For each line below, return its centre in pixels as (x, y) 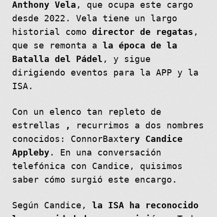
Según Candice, (52, 205)
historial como (49, 32)
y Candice (158, 139)
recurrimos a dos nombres (137, 125)
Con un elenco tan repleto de (86, 112)
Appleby (31, 152)
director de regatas (140, 32)
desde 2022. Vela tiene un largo (94, 18)
